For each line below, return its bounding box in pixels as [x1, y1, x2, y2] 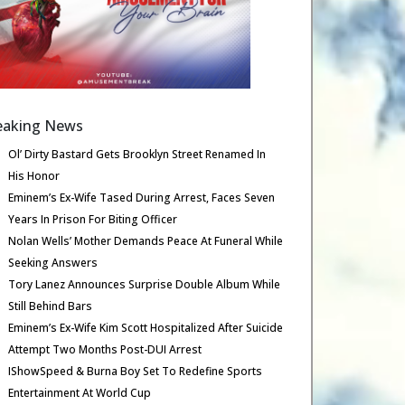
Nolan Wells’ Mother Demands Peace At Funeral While [8, 233, 284, 249]
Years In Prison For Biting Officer [8, 212, 178, 227]
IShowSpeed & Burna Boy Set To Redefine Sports [8, 363, 263, 379]
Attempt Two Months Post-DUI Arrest [8, 342, 202, 357]
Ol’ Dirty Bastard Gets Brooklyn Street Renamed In [8, 146, 267, 162]
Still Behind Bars [8, 298, 93, 314]
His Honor [8, 168, 61, 184]
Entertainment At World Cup [8, 385, 152, 400]
